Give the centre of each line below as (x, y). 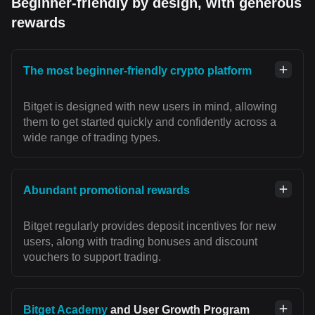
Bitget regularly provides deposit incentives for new (150, 226)
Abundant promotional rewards (107, 191)
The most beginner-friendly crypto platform (137, 71)
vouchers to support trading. (92, 257)
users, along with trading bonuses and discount (140, 242)
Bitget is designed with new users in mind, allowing (150, 107)
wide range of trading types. (92, 138)
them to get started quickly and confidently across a (150, 122)
